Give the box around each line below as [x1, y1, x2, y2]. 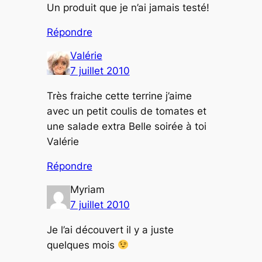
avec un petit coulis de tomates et [46, 105, 206, 117]
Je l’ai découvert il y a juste [46, 223, 174, 236]
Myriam [70, 183, 105, 195]
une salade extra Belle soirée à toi [46, 120, 206, 132]
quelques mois [46, 239, 118, 251]
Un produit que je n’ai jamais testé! [46, 1, 209, 13]
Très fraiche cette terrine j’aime [46, 89, 192, 102]
